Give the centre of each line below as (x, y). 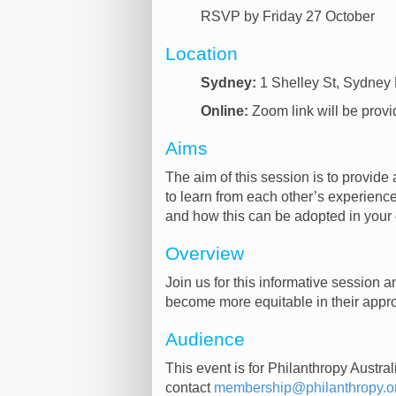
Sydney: (228, 83)
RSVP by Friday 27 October (288, 16)
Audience (205, 339)
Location (202, 54)
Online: (225, 111)
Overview (205, 254)
